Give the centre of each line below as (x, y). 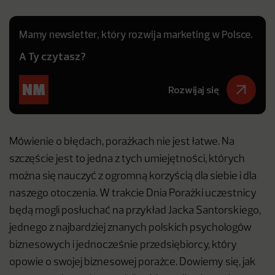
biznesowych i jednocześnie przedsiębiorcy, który (123, 245)
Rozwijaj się (194, 90)
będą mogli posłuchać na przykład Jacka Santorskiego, (135, 211)
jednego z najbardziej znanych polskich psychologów (130, 228)
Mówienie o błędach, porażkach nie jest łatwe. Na (122, 142)
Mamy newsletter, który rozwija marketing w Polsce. (136, 34)
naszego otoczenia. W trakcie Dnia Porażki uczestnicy (133, 194)
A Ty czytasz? (52, 56)
